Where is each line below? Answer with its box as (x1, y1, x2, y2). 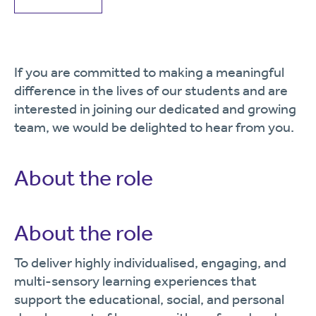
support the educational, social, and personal (14, 291, 284, 308)
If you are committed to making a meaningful (14, 63, 284, 80)
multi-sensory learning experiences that (14, 272, 257, 289)
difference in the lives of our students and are (14, 82, 288, 99)
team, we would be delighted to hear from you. (14, 119, 294, 135)
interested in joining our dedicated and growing (14, 100, 296, 117)
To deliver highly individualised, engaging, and (14, 254, 286, 271)
